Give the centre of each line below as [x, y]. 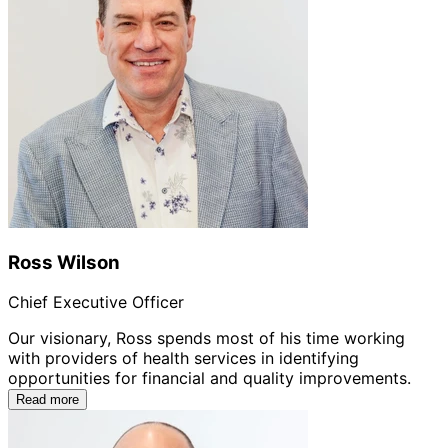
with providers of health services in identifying [183, 358]
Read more [47, 400]
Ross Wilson [64, 262]
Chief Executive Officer [96, 302]
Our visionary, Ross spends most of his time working [206, 338]
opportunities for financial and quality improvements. [209, 378]
